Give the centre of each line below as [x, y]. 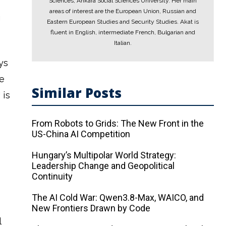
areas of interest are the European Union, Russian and [123, 11]
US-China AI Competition [81, 134]
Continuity [52, 176]
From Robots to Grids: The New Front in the [118, 123]
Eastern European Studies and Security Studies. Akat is [123, 22]
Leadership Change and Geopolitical [103, 166]
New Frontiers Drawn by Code [91, 208]
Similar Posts [77, 93]
